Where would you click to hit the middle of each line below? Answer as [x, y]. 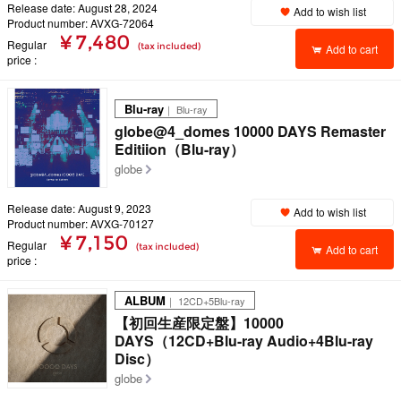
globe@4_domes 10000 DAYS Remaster [250, 131]
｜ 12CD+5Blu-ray [205, 301]
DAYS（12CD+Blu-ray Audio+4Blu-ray [244, 341]
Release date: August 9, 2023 [79, 208]
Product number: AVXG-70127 [81, 223]
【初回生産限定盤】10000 [199, 323]
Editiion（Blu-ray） [179, 149]
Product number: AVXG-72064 [81, 23]
